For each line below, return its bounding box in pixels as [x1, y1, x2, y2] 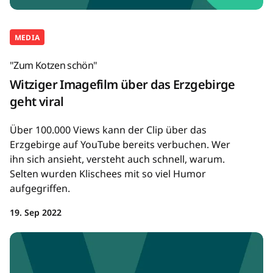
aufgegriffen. [10, 182, 70, 196]
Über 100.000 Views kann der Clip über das [10, 123, 207, 137]
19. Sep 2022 [10, 207, 62, 219]
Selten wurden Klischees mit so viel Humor [10, 167, 206, 181]
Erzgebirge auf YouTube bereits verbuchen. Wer [10, 138, 230, 152]
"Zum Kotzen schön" [10, 58, 97, 73]
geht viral [10, 93, 64, 110]
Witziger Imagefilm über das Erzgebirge [10, 76, 235, 93]
